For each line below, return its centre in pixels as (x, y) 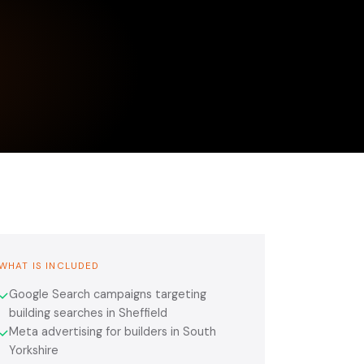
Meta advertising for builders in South (113, 331)
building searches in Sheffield (88, 312)
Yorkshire (34, 350)
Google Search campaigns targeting (108, 294)
